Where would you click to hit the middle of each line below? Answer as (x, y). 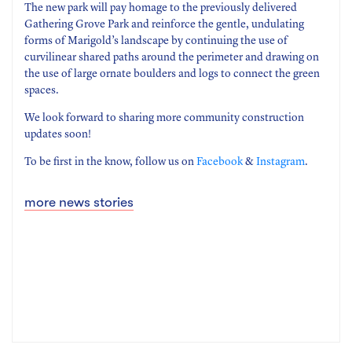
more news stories (79, 202)
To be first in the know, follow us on (110, 161)
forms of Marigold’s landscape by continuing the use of (156, 40)
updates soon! (58, 134)
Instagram (280, 161)
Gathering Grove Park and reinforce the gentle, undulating (164, 24)
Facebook (220, 161)
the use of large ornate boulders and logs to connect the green (172, 73)
